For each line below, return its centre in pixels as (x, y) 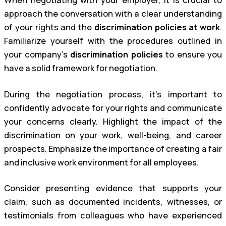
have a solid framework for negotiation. (81, 68)
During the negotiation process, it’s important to (113, 94)
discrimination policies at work (157, 27)
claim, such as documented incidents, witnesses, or (113, 202)
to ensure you (192, 55)
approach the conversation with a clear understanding (113, 14)
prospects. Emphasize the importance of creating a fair (113, 149)
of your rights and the (49, 27)
